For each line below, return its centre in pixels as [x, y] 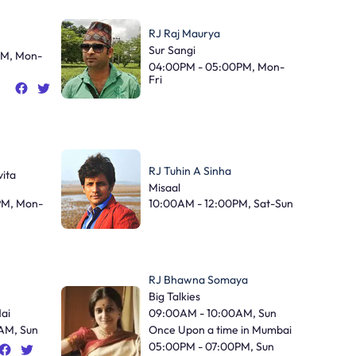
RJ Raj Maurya [184, 34]
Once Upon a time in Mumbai [220, 329]
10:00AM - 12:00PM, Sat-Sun [221, 204]
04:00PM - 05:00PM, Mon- [216, 66]
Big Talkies [174, 297]
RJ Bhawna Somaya [198, 280]
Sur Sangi [172, 50]
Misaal [164, 187]
